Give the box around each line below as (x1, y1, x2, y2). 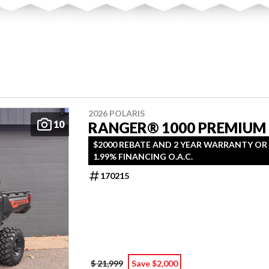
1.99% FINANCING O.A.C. (93, 151, 193, 162)
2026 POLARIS (88, 107, 145, 118)
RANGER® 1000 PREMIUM (88, 118, 266, 136)
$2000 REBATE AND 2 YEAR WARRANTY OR (93, 139, 267, 150)
